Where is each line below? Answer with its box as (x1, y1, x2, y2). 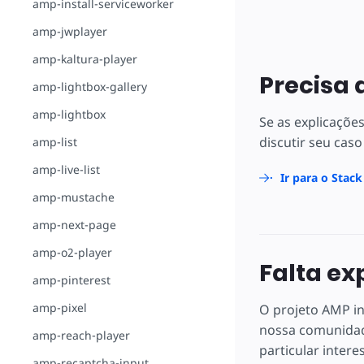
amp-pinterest (32, 272, 110, 288)
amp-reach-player (32, 327, 130, 343)
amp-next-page (32, 217, 116, 232)
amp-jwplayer (32, 24, 107, 39)
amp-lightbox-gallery (32, 79, 147, 94)
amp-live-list (32, 162, 100, 177)
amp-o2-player (32, 245, 112, 260)
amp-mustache (32, 189, 115, 205)
